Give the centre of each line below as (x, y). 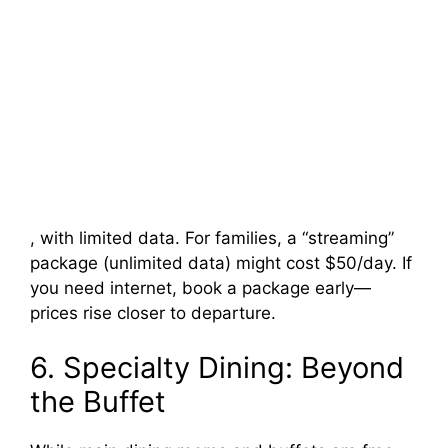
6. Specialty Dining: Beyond (217, 368)
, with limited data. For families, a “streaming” (212, 237)
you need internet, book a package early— (200, 287)
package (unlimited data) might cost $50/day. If (221, 262)
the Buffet (98, 402)
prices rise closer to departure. (153, 312)
